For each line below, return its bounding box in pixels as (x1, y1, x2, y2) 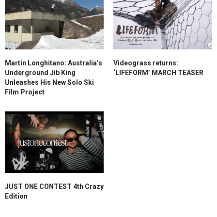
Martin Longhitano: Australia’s (5, 59, 102, 67)
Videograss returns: (113, 59, 178, 67)
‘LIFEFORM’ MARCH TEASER (113, 68, 203, 77)
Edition (5, 192, 28, 201)
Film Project (5, 88, 45, 96)
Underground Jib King (5, 68, 76, 77)
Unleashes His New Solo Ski (5, 78, 94, 86)
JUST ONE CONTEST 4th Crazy (5, 183, 104, 191)
